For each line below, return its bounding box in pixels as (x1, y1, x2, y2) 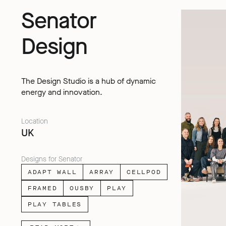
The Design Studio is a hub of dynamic (21, 75, 156, 86)
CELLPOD (127, 168, 161, 177)
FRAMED (27, 184, 58, 193)
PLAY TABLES (27, 200, 82, 209)
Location (21, 117, 48, 127)
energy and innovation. (21, 86, 102, 97)
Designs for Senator (21, 154, 82, 164)
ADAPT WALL (27, 168, 77, 177)
